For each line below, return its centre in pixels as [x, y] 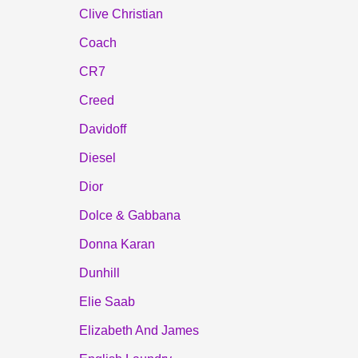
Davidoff [102, 129]
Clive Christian [121, 14]
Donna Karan [117, 244]
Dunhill [99, 272]
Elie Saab [107, 301]
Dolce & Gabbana [129, 215]
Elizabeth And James [139, 330]
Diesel [97, 157]
